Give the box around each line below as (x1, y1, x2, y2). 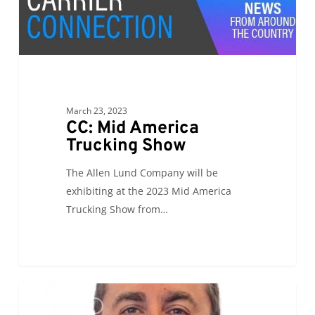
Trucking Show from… (65, 202, 168, 217)
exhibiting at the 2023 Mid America (65, 184, 231, 198)
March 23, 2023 (65, 105, 127, 117)
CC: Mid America (65, 117, 199, 141)
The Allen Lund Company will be (65, 166, 218, 180)
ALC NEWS (41, 300, 95, 311)
